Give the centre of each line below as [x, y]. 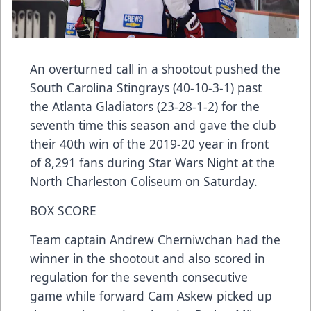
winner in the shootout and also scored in [148, 259]
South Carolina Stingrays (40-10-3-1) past [146, 88]
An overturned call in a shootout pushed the [155, 69]
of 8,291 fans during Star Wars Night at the [152, 163]
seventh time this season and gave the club [153, 125]
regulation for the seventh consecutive [139, 277]
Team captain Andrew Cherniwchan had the [155, 240]
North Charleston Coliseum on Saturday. [144, 182]
